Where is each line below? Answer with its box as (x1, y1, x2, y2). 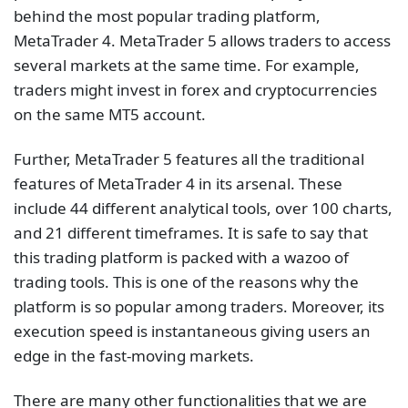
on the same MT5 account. (14, 104, 209, 125)
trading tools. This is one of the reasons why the (14, 271, 359, 293)
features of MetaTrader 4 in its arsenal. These (14, 173, 342, 195)
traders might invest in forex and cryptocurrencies (14, 79, 377, 100)
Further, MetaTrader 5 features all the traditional (14, 148, 364, 170)
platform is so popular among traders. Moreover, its (14, 296, 384, 318)
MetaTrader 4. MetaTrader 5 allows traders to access (14, 30, 391, 51)
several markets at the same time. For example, (14, 55, 360, 76)
